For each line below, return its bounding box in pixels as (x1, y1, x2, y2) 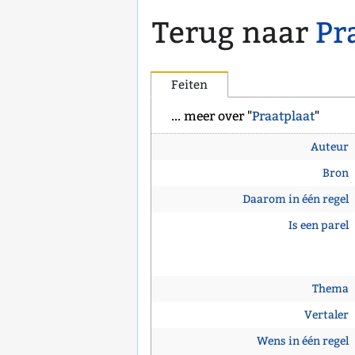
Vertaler (303, 308, 349, 323)
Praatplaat (252, 109, 315, 124)
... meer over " (171, 109, 253, 124)
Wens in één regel (256, 334, 349, 349)
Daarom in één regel (242, 193, 349, 207)
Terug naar (151, 15, 315, 52)
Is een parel (288, 219, 349, 233)
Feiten (171, 78, 208, 93)
